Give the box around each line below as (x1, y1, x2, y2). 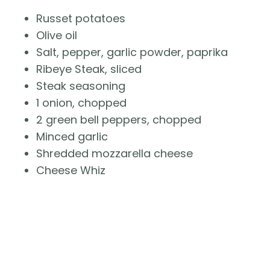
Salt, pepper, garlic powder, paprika (36, 45, 228, 60)
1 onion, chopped (36, 95, 127, 111)
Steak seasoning (36, 78, 125, 94)
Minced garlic (36, 129, 108, 145)
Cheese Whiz (36, 163, 105, 178)
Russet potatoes (36, 11, 125, 27)
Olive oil (36, 28, 77, 43)
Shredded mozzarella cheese (36, 146, 193, 162)
